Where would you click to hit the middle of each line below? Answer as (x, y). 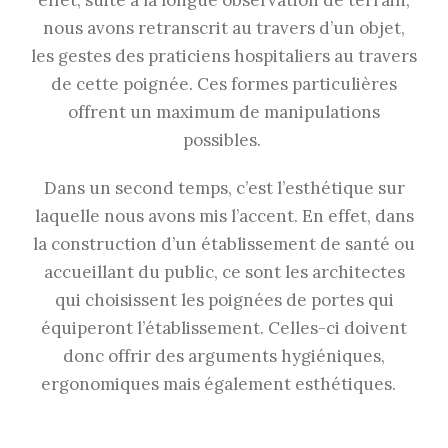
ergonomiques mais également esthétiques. (224, 383)
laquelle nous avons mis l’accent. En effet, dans (224, 215)
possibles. (224, 139)
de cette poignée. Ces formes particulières (224, 83)
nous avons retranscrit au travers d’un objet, (224, 27)
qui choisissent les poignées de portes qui (224, 299)
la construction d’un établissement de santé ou (224, 243)
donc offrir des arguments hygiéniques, (224, 355)
